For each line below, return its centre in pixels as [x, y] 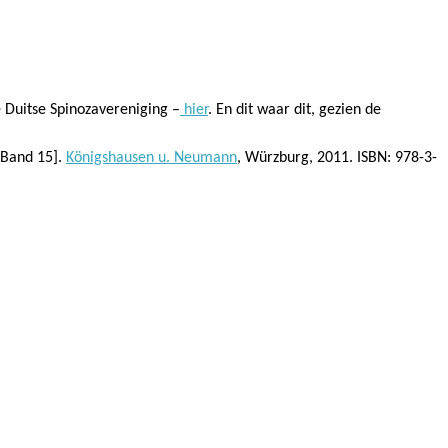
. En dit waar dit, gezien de [294, 109]
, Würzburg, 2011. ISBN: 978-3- [337, 157]
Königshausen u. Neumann [151, 157]
